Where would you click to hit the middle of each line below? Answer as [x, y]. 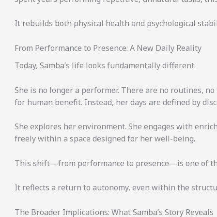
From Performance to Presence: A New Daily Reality [108, 48]
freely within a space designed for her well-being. [105, 139]
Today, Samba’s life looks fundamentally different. [105, 66]
